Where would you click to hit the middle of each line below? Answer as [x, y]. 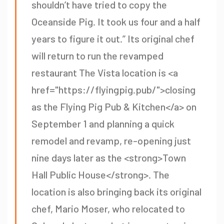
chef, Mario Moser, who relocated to [108, 209]
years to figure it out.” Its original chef [113, 39]
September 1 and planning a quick [103, 124]
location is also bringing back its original [116, 192]
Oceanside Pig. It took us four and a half [116, 22]
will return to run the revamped [97, 56]
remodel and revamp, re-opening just [111, 141]
